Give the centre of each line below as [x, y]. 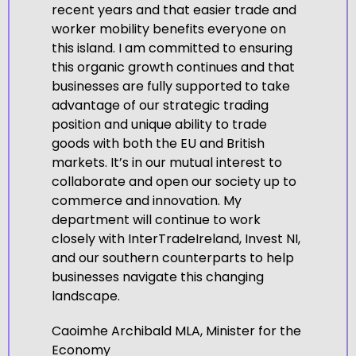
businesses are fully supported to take [170, 87]
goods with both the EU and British [158, 144]
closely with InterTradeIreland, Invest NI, [176, 239]
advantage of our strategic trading [160, 106]
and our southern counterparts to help [172, 258]
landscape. [85, 296]
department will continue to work [156, 220]
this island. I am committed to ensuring [172, 48]
